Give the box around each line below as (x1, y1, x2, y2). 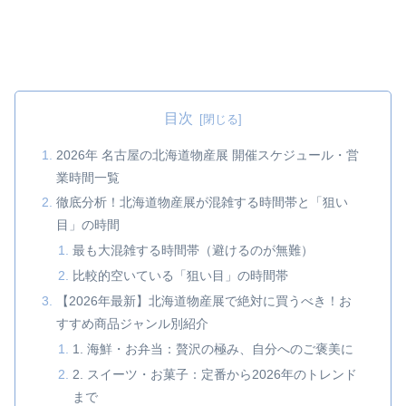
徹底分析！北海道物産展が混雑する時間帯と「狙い (56, 195, 349, 210)
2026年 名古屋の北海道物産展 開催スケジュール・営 (56, 147, 360, 162)
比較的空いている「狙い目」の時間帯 (72, 268, 288, 284)
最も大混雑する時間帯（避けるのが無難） (72, 243, 314, 258)
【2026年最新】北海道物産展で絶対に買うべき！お (56, 294, 353, 309)
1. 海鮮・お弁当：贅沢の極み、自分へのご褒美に (72, 341, 353, 356)
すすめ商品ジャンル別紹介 (56, 316, 209, 332)
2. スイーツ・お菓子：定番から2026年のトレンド (72, 366, 357, 382)
